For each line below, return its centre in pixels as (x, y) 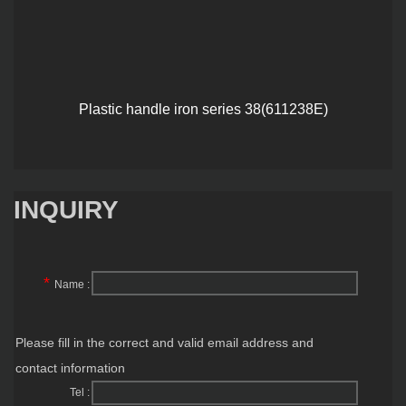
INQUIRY (66, 209)
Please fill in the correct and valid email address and (165, 342)
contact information (71, 367)
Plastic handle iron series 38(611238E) (203, 108)
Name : (72, 284)
